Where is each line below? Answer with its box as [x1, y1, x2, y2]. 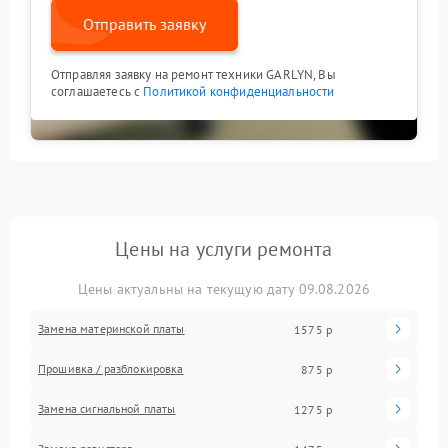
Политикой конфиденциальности [143, 83, 335, 101]
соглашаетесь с [51, 83, 144, 101]
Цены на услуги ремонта [115, 236, 333, 263]
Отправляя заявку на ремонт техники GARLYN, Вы [51, 66, 336, 84]
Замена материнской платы [38, 321, 185, 337]
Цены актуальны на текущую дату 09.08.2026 [77, 280, 371, 299]
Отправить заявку [83, 14, 206, 35]
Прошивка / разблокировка [38, 361, 184, 377]
